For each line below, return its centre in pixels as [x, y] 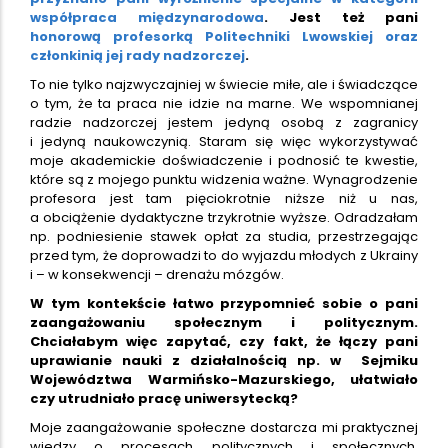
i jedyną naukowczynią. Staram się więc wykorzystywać [224, 141]
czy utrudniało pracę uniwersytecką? [164, 398]
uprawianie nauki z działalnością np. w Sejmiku [224, 360]
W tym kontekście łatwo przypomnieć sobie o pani [224, 303]
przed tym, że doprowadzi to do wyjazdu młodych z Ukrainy [224, 255]
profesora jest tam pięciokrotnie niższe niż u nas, [224, 198]
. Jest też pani [341, 17]
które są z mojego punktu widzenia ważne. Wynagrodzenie [224, 179]
